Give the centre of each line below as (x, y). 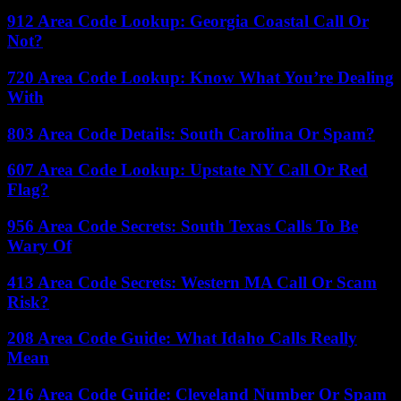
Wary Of (39, 245)
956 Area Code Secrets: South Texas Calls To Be (183, 226)
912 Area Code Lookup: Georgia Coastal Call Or (188, 21)
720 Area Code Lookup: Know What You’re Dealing (200, 77)
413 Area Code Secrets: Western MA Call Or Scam (192, 282)
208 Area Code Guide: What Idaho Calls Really (182, 338)
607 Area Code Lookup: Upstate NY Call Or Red (188, 170)
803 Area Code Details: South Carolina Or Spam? (191, 133)
